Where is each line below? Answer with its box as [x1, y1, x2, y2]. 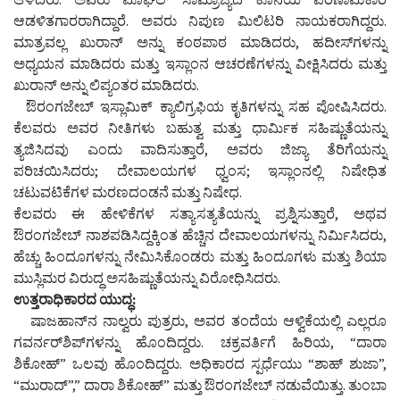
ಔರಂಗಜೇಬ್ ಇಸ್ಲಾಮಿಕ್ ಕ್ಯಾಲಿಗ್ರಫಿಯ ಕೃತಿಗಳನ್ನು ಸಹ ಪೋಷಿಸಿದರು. [13, 96, 387, 115]
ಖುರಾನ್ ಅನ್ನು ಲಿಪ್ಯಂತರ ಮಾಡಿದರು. [13, 75, 202, 94]
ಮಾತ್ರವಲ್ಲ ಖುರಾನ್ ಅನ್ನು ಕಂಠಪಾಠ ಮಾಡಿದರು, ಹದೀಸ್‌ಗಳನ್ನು [13, 32, 387, 51]
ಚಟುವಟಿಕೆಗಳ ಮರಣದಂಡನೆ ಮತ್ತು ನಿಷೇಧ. [13, 182, 242, 201]
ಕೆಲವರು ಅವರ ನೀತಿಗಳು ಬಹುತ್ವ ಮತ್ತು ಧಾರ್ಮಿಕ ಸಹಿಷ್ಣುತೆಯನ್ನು [13, 118, 387, 137]
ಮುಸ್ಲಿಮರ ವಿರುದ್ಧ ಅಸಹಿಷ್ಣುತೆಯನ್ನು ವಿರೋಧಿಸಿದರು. [13, 268, 280, 287]
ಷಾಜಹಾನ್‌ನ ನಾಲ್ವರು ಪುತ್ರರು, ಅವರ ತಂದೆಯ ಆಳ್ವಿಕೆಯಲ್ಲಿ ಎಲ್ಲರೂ [13, 311, 387, 329]
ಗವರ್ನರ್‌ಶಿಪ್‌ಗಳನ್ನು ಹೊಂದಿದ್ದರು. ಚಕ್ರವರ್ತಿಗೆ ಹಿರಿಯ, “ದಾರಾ [13, 332, 387, 351]
